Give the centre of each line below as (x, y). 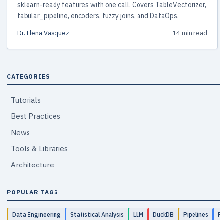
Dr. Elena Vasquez (43, 33)
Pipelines (196, 214)
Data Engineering (37, 214)
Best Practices (36, 116)
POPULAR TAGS (33, 192)
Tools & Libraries (39, 148)
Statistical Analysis (97, 214)
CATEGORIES (28, 76)
